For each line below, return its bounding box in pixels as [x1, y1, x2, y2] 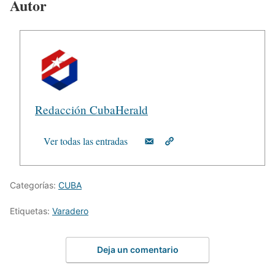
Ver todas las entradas [44, 134, 128, 148]
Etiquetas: [10, 206, 52, 217]
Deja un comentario [96, 244, 179, 255]
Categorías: [10, 180, 58, 191]
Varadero [52, 206, 88, 217]
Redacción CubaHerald [35, 102, 148, 118]
